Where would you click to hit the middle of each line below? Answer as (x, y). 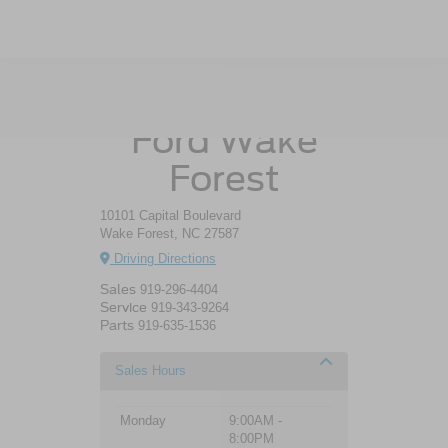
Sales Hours (150, 370)
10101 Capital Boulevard (170, 216)
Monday (143, 420)
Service (123, 307)
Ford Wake (224, 140)
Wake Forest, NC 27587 (169, 234)
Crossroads (224, 102)
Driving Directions (163, 258)
